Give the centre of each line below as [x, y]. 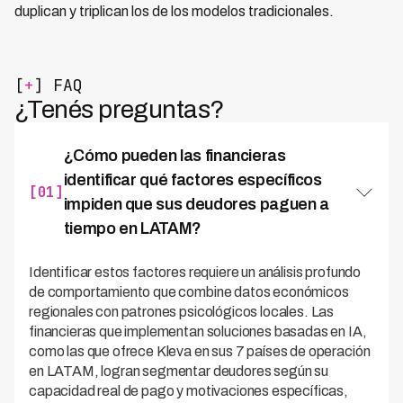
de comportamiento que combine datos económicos [189, 292]
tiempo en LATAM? [132, 229]
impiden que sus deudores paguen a [196, 205]
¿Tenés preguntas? [120, 110]
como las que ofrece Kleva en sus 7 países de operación [200, 352]
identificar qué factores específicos [193, 180]
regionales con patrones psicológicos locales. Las [182, 312]
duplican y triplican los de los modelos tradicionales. [174, 12]
